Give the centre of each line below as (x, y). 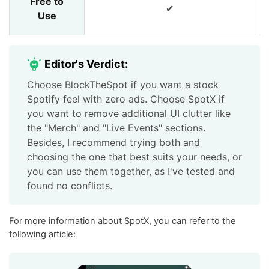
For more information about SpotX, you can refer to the (122, 221)
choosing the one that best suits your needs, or (134, 157)
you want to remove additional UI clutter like (129, 114)
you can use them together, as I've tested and (131, 171)
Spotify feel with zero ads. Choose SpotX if (126, 99)
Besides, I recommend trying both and (113, 143)
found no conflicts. (70, 186)
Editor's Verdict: (86, 64)
